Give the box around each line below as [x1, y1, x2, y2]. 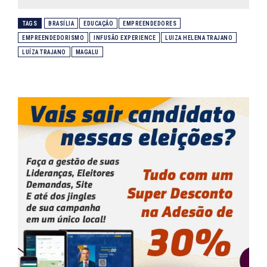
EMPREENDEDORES [123, 20, 176, 27]
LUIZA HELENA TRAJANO [165, 34, 232, 41]
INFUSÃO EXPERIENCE [94, 34, 156, 41]
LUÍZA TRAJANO [22, 48, 66, 55]
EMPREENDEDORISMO [22, 34, 84, 41]
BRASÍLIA [48, 20, 74, 27]
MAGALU [75, 48, 99, 55]
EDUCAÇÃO [83, 20, 113, 27]
